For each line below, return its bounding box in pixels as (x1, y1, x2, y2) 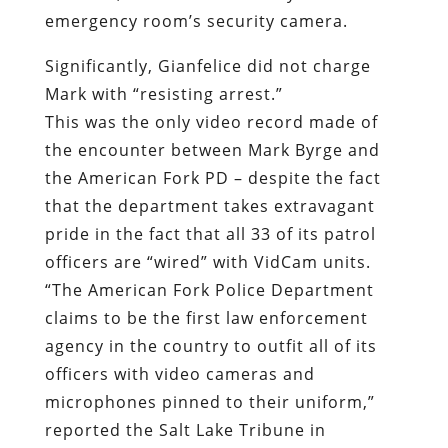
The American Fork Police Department (51, 148, 374, 171)
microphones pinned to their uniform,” (44, 260, 375, 283)
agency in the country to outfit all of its (44, 204, 377, 227)
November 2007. (44, 316, 183, 339)
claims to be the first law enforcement (44, 176, 368, 199)
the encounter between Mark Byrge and (44, 8, 380, 31)
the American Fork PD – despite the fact (44, 36, 381, 59)
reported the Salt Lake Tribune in (44, 288, 326, 311)
